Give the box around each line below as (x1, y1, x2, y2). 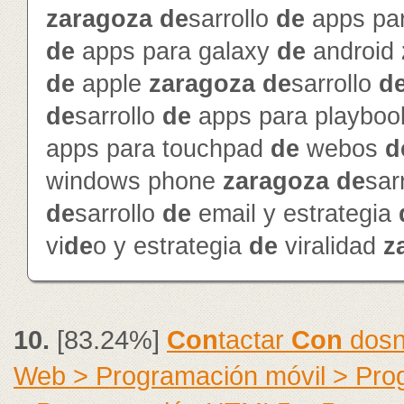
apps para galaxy (75, 38, 277, 65)
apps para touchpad (46, 135, 271, 162)
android (306, 38, 401, 65)
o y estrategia (93, 233, 249, 260)
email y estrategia (191, 200, 399, 227)
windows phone (46, 168, 223, 195)
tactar (218, 325, 291, 354)
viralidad (278, 233, 383, 260)
